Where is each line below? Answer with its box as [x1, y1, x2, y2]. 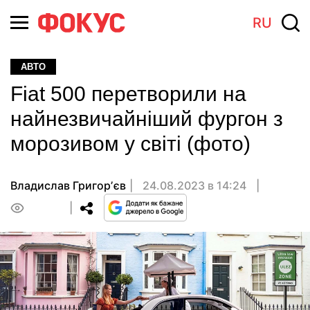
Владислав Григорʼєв [10, 179, 126, 192]
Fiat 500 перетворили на [10, 82, 246, 105]
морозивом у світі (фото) [10, 132, 250, 155]
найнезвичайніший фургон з [10, 107, 283, 130]
